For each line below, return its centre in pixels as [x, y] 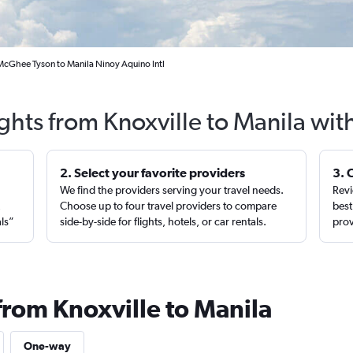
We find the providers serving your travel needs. [172, 190]
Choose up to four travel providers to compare [169, 206]
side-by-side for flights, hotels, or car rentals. [163, 221]
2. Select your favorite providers [153, 173]
